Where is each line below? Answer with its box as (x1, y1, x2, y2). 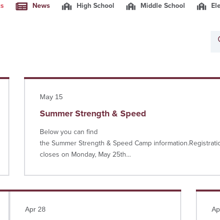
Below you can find (40, 128, 98, 136)
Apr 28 (25, 205, 46, 213)
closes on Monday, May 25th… (40, 150, 131, 159)
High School (74, 1, 114, 10)
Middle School (138, 1, 185, 10)
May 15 (40, 93, 63, 101)
